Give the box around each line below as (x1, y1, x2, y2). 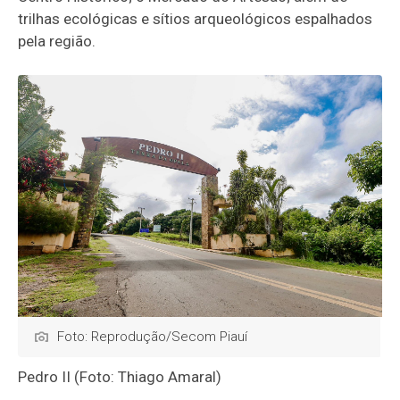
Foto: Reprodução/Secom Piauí (57, 329, 248, 346)
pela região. (18, 32, 96, 51)
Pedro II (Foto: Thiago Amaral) (18, 368, 222, 387)
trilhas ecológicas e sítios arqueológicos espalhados (18, 10, 373, 29)
